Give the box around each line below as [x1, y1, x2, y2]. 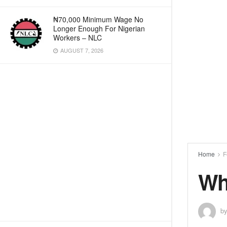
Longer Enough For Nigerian [53, 23, 145, 33]
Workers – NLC [53, 32, 102, 43]
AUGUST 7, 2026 [59, 46, 103, 54]
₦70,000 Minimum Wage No [53, 14, 143, 24]
